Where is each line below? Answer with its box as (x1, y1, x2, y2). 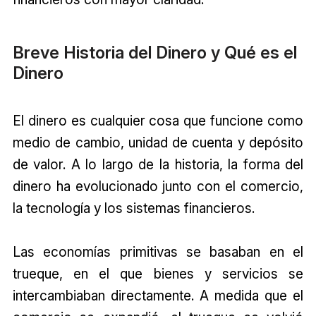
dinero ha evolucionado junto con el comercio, (12, 178, 304, 195)
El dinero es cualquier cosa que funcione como (12, 112, 304, 130)
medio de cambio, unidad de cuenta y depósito (12, 134, 304, 152)
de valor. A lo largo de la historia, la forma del (12, 156, 304, 174)
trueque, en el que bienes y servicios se (12, 265, 304, 283)
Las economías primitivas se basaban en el (12, 243, 304, 261)
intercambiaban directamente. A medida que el (12, 287, 304, 305)
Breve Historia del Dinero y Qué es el (12, 42, 297, 63)
